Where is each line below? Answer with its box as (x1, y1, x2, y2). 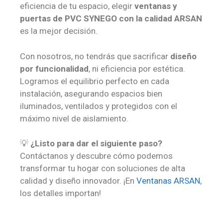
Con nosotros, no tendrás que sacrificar (20, 51, 170, 61)
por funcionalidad (20, 63, 89, 74)
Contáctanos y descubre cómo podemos (20, 151, 173, 161)
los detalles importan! (20, 188, 101, 199)
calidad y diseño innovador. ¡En (20, 176, 136, 186)
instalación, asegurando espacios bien (20, 88, 162, 99)
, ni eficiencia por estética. (89, 63, 185, 74)
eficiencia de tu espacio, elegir (20, 1, 134, 11)
